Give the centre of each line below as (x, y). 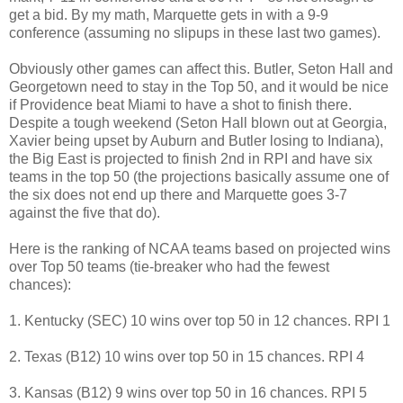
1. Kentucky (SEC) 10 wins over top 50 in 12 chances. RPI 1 (200, 320)
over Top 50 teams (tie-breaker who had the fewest (169, 266)
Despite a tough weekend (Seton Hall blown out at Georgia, (198, 122)
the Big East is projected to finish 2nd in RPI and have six (191, 158)
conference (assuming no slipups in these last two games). (195, 32)
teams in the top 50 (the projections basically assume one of (199, 176)
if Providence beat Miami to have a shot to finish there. (180, 104)
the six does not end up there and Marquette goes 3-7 (178, 194)
